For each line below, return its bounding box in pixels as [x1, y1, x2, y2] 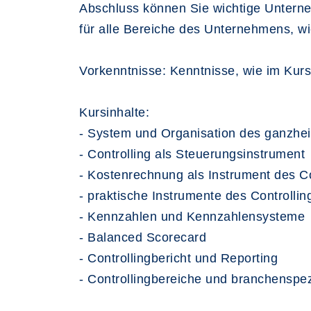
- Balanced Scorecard [79, 230, 206, 244]
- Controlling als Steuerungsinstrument [79, 147, 305, 161]
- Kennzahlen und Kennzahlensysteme [79, 210, 305, 224]
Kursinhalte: [79, 106, 149, 119]
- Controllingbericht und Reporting [79, 251, 278, 265]
